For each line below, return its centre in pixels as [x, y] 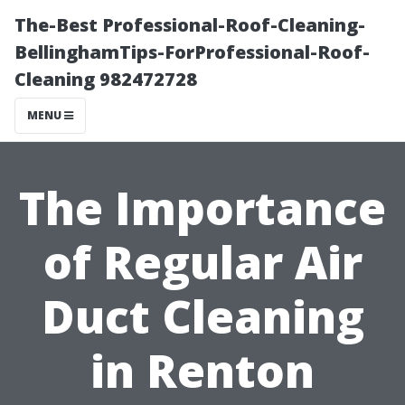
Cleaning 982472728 [106, 79]
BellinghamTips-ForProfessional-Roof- [192, 52]
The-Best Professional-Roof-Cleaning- [190, 25]
